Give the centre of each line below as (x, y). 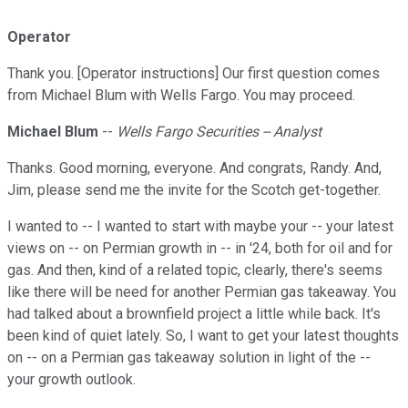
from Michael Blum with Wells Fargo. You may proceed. (181, 96)
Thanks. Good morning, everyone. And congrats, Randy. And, (194, 168)
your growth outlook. (71, 380)
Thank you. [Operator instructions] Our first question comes (194, 74)
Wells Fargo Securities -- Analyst (219, 132)
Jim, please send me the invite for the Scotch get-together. (194, 190)
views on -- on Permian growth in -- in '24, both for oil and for (200, 249)
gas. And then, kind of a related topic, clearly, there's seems (195, 270)
